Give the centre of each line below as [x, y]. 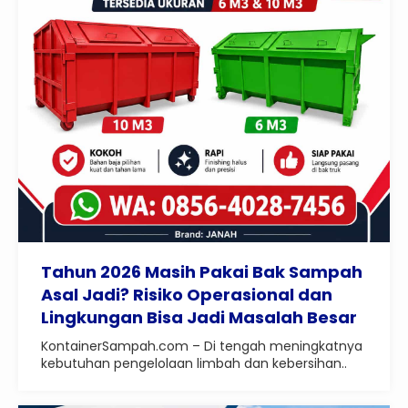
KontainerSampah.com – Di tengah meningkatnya [202, 346]
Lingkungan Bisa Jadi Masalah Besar [199, 317]
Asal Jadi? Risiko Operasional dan [187, 295]
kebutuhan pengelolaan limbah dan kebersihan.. [194, 363]
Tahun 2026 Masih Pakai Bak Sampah [202, 272]
